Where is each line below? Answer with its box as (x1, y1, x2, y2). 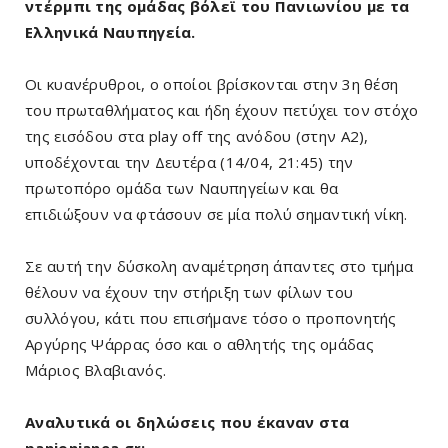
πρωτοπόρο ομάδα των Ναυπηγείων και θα (25, 178, 339, 199)
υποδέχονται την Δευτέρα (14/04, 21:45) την (25, 152, 354, 173)
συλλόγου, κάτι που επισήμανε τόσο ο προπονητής (25, 308, 397, 329)
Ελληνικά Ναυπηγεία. (25, 22, 196, 43)
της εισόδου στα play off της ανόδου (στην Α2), (25, 126, 369, 147)
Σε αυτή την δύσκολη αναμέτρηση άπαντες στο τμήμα (25, 256, 414, 277)
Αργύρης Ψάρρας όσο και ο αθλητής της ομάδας (25, 334, 374, 355)
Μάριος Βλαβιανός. (25, 360, 167, 381)
